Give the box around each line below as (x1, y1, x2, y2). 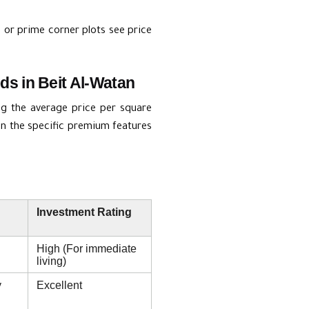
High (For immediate (37, 241, 137, 255)
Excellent (37, 278, 82, 291)
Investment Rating (37, 205, 132, 218)
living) (37, 254, 66, 267)
